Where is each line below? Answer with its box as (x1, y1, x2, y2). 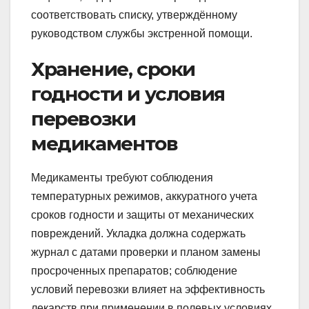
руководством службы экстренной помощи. (31, 27, 252, 39)
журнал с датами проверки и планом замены (31, 246, 261, 258)
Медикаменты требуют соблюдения (31, 171, 213, 183)
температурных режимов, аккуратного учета (31, 190, 257, 202)
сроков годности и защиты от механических (31, 208, 254, 221)
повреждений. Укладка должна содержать (31, 227, 246, 239)
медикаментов (31, 131, 178, 155)
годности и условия (31, 81, 225, 106)
